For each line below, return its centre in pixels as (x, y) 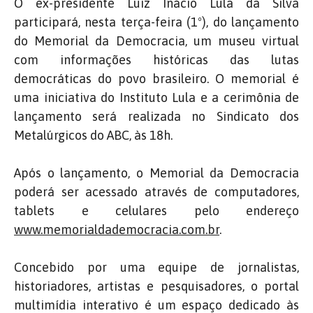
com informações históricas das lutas (156, 59)
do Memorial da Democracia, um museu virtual (156, 41)
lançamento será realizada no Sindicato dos (156, 116)
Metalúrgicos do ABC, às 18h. (93, 135)
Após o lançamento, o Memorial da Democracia (156, 173)
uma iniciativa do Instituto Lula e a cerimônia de (156, 97)
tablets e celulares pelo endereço (156, 210)
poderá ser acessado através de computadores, (156, 191)
